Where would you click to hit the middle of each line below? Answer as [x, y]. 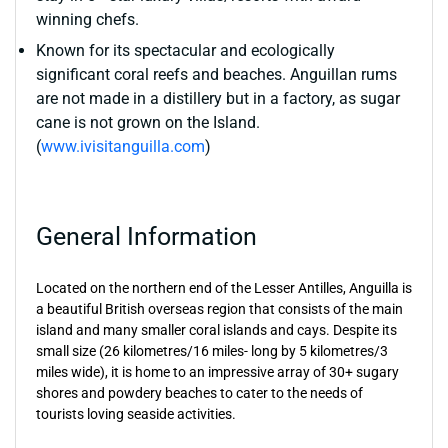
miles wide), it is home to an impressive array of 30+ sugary [217, 372]
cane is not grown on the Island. [148, 122]
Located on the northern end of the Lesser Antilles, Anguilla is [224, 288]
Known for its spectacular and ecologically [185, 50]
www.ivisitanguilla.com [123, 146]
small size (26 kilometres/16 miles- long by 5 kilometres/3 [212, 351]
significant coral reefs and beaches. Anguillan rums [216, 74]
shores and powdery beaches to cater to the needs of [199, 393]
